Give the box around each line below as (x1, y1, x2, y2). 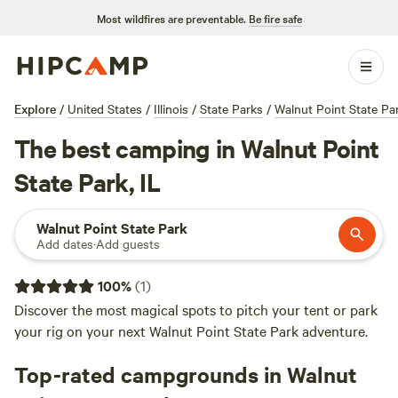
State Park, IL (14, 164, 161, 198)
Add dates (36, 235, 93, 252)
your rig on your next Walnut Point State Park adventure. (14, 321, 368, 340)
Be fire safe (248, 10, 302, 26)
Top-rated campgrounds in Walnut (14, 360, 357, 388)
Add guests (96, 235, 160, 252)
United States (68, 99, 142, 117)
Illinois (154, 99, 188, 117)
